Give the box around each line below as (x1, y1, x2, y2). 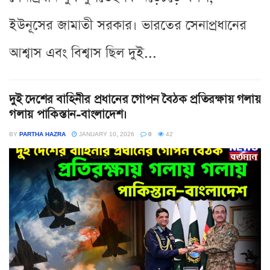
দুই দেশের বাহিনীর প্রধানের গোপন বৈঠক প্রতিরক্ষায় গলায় (9, 90, 261, 108)
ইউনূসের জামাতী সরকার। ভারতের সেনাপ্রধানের (9, 16, 246, 35)
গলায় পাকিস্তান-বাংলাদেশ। (9, 105, 127, 123)
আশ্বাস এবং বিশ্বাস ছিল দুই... (9, 43, 157, 63)
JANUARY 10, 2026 (77, 128, 134, 139)
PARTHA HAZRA (19, 128, 66, 139)
